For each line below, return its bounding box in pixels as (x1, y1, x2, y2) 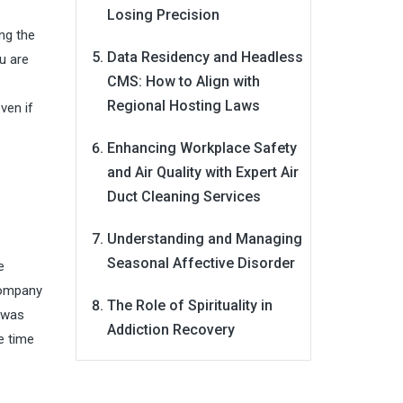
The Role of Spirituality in (106, 297, 273, 314)
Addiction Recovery (106, 321, 235, 338)
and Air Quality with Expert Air (106, 164, 299, 181)
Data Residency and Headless (106, 49, 303, 66)
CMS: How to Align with (106, 73, 260, 90)
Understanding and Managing (106, 230, 302, 247)
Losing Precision (106, 6, 219, 23)
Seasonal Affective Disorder (106, 255, 295, 272)
